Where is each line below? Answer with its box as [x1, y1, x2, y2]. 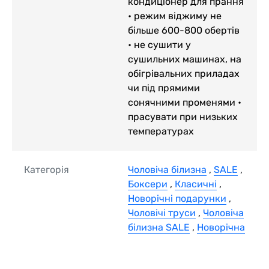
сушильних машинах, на [128, 53, 241, 65]
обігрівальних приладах [128, 67, 240, 79]
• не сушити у [128, 38, 191, 50]
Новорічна [197, 221, 245, 233]
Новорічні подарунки [128, 192, 226, 204]
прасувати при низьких [128, 110, 238, 122]
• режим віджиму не [128, 10, 222, 22]
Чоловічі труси [128, 207, 196, 219]
